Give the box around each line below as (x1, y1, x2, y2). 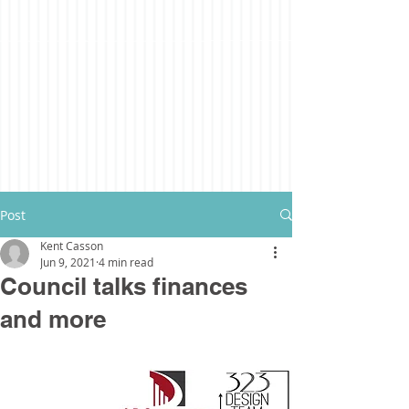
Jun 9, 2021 (40, 255, 96, 269)
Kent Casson (40, 238, 103, 253)
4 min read (99, 255, 153, 269)
